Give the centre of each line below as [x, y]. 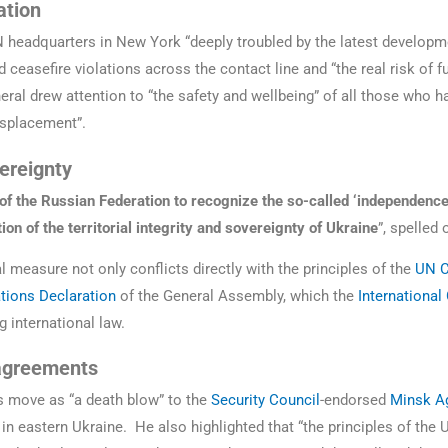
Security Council [265, 400]
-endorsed [355, 400]
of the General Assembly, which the [237, 295]
